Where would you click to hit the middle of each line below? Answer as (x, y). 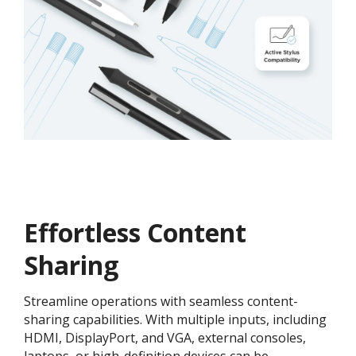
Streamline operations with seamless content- (161, 301)
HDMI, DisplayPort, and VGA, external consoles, (165, 337)
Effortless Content (135, 232)
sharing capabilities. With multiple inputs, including (175, 319)
